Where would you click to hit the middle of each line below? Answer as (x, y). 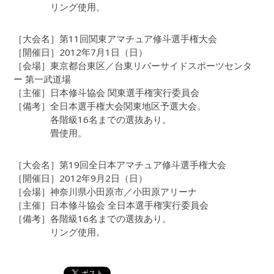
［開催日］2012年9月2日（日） (81, 178)
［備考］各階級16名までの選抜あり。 (93, 219)
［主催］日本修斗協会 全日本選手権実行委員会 (111, 205)
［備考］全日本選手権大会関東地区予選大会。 (110, 106)
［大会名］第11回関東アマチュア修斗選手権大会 (116, 39)
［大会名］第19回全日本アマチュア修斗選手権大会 (120, 165)
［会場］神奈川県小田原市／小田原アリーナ (106, 192)
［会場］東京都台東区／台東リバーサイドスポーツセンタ (133, 66)
